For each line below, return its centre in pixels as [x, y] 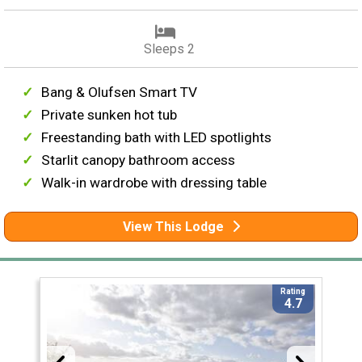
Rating [293, 291]
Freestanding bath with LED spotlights [157, 137]
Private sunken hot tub [109, 114]
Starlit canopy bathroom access [139, 160]
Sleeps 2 [169, 48]
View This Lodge [173, 226]
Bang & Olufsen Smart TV [120, 92]
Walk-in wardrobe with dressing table [154, 182]
